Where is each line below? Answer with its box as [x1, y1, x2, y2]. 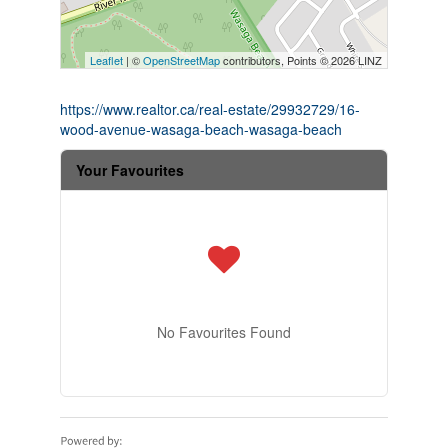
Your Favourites [75, 160, 184, 181]
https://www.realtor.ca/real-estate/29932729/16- [59, 99, 360, 120]
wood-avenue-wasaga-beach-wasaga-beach [59, 119, 342, 140]
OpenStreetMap [143, 52, 221, 69]
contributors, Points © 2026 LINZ [220, 52, 383, 69]
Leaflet [90, 52, 124, 69]
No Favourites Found [156, 322, 291, 343]
